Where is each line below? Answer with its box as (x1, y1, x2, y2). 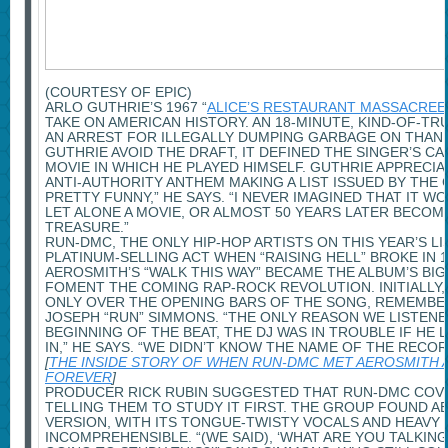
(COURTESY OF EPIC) (44, 84, 192, 101)
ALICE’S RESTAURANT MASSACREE (206, 99, 446, 116)
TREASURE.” (44, 219, 129, 236)
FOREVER (44, 369, 112, 386)
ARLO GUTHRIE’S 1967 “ (44, 99, 207, 116)
